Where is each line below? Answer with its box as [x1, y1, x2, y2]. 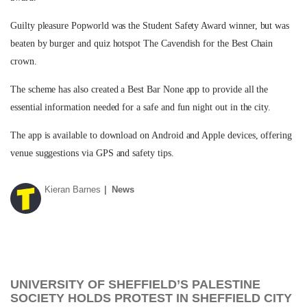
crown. [10, 56, 37, 66]
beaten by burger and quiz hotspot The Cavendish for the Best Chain [10, 38, 273, 49]
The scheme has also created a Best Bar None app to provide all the [10, 84, 269, 95]
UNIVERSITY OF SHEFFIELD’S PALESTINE [10, 278, 260, 291]
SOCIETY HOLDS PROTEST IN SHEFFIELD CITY [10, 291, 292, 305]
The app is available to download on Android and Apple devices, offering [10, 130, 293, 140]
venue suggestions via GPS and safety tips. [10, 148, 174, 158]
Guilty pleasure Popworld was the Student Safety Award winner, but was [10, 21, 290, 31]
